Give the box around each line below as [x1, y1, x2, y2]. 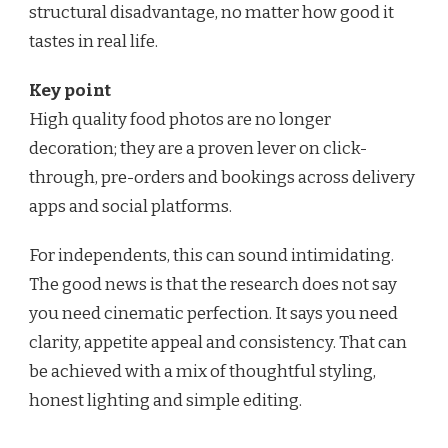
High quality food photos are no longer [29, 109, 331, 131]
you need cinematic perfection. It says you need [29, 303, 398, 325]
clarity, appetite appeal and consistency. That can [29, 332, 407, 354]
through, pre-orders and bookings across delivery [29, 167, 415, 189]
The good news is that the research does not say [29, 274, 397, 296]
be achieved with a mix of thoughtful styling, [29, 361, 376, 383]
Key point [29, 80, 111, 102]
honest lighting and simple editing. [29, 390, 302, 412]
